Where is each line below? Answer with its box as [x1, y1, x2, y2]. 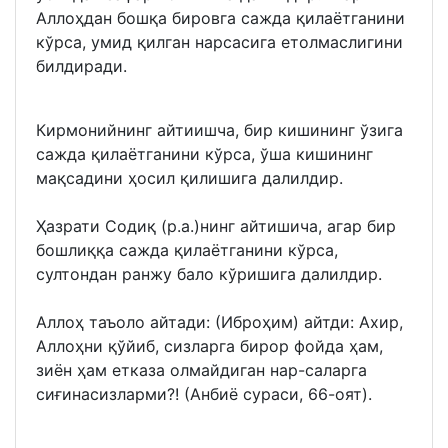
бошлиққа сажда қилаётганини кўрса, [36, 240, 338, 260]
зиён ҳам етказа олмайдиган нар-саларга [36, 360, 367, 380]
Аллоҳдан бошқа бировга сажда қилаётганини [36, 8, 405, 28]
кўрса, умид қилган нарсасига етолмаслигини [36, 32, 403, 52]
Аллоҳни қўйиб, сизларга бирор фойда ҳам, [36, 336, 383, 356]
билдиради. [36, 56, 127, 76]
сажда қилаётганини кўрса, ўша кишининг [36, 144, 373, 164]
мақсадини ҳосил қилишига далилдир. [36, 168, 343, 188]
